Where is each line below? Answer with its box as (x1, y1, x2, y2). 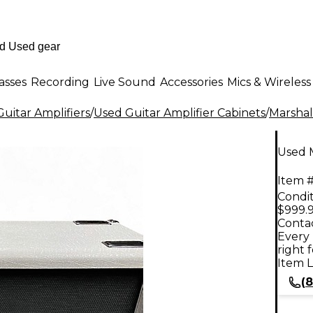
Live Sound (94, 75, 156, 89)
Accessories (160, 75, 223, 89)
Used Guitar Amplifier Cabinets (94, 106, 265, 119)
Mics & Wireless (227, 75, 311, 89)
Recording (31, 75, 89, 89)
